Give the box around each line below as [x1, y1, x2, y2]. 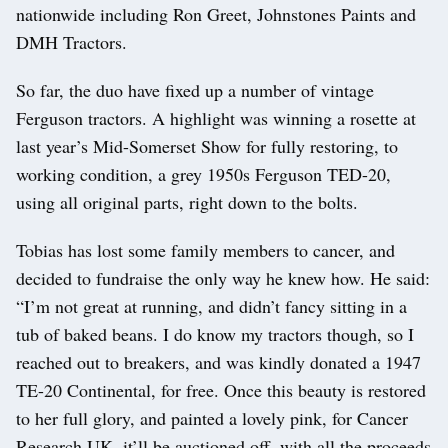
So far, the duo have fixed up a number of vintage [16, 78, 374, 103]
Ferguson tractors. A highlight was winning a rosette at [16, 106, 416, 131]
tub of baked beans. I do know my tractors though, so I [16, 322, 414, 347]
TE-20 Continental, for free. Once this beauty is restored [16, 378, 426, 403]
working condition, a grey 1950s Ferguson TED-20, [16, 162, 391, 187]
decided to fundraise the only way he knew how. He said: [16, 266, 430, 291]
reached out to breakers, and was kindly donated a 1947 [16, 350, 421, 375]
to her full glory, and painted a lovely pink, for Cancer [16, 406, 408, 431]
